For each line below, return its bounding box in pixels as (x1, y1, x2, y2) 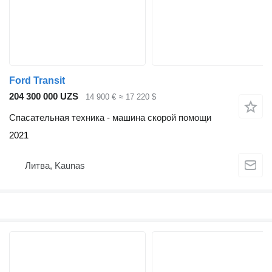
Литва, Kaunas (25, 160, 85, 171)
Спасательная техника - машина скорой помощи (9, 112, 211, 123)
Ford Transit (9, 75, 65, 86)
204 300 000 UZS (9, 91, 78, 102)
